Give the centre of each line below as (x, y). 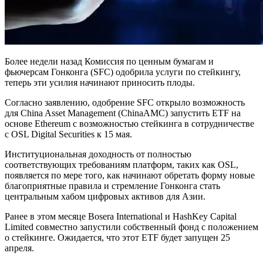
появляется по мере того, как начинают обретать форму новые (130, 175)
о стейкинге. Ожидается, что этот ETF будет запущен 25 (117, 237)
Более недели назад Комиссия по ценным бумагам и (109, 61)
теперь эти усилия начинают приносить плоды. (100, 82)
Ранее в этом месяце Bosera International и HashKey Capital (121, 216)
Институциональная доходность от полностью (98, 154)
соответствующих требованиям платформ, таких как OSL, (122, 164)
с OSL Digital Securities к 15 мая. (68, 134)
